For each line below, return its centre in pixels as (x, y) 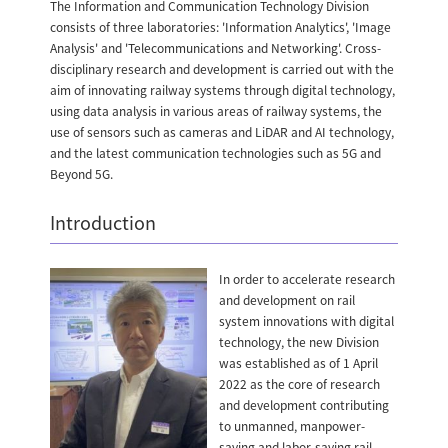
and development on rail (286, 300)
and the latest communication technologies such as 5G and (215, 152)
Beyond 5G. (81, 173)
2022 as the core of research (299, 384)
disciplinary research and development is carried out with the (222, 68)
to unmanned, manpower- (291, 426)
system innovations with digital (306, 321)
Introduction (103, 221)
